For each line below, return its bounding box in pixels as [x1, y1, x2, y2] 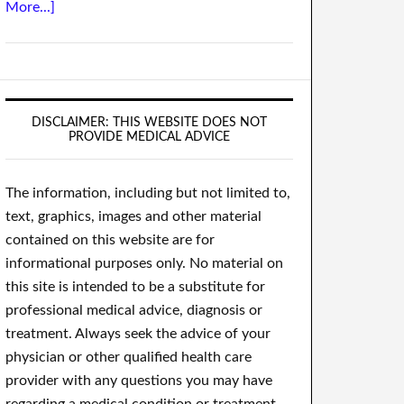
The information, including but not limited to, [5, 186, 290, 200]
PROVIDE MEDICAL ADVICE [69, 131, 230, 143]
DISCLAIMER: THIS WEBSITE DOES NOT [32, 116, 267, 129]
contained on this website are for [5, 233, 215, 247]
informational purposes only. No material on [5, 256, 283, 271]
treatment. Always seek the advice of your [5, 326, 271, 341]
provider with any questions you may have [5, 373, 272, 388]
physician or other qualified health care [5, 350, 252, 364]
